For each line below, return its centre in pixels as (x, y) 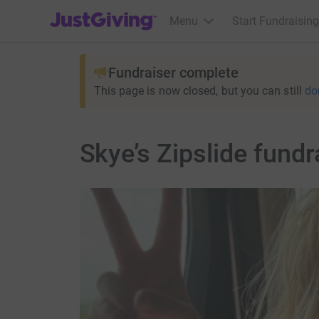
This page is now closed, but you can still (198, 91)
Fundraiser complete (173, 73)
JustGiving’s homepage (108, 12)
